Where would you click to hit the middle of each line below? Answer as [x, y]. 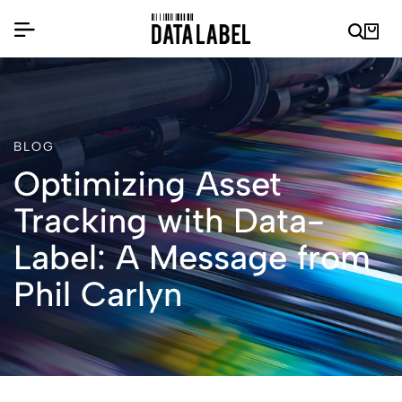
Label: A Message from [192, 258]
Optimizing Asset [148, 184]
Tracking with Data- [169, 221]
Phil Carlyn [98, 294]
